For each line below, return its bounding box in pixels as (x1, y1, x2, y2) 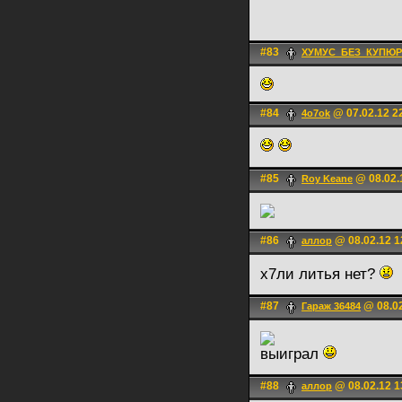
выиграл (260, 345, 323, 363)
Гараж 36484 (301, 301, 361, 312)
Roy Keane (301, 173, 353, 185)
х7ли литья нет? (260, 266, 380, 283)
